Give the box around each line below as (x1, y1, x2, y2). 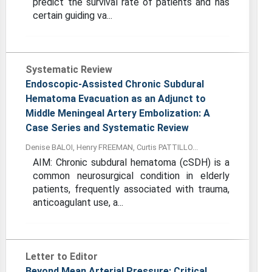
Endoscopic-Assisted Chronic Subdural (25, 78, 205, 90)
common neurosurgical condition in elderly (33, 170, 229, 182)
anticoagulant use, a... (33, 197, 124, 208)
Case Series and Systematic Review (25, 122, 189, 134)
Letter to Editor (25, 251, 98, 262)
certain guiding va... (33, 10, 113, 21)
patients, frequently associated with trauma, (33, 183, 229, 195)
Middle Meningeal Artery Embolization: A (25, 107, 211, 119)
